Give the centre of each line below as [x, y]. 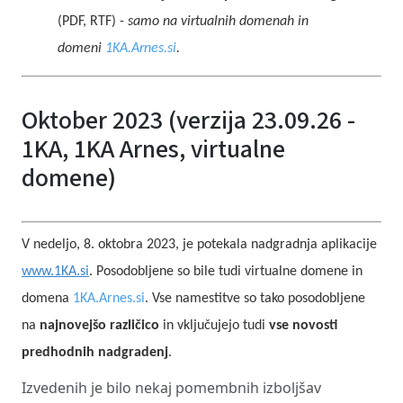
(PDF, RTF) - [93, 22]
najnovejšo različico [99, 326]
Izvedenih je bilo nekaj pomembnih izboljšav [171, 388]
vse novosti [303, 326]
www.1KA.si [55, 272]
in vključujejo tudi [214, 326]
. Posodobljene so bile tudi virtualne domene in [226, 272]
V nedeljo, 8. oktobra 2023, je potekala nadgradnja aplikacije [199, 245]
